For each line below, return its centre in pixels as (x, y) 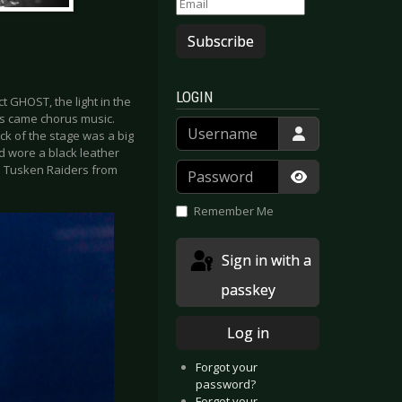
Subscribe (221, 42)
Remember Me (233, 211)
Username (204, 124)
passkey (248, 289)
